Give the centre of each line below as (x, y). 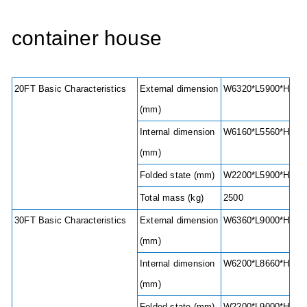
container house (87, 38)
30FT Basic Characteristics (75, 220)
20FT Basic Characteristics (75, 88)
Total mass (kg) (172, 197)
